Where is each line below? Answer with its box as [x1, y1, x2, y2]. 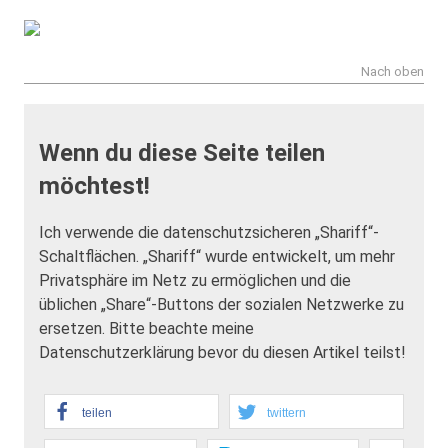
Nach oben [361, 63, 424, 79]
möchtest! [39, 171, 150, 200]
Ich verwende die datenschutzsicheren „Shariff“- [39, 222, 379, 242]
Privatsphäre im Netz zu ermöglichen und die [39, 270, 351, 290]
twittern [267, 405, 306, 420]
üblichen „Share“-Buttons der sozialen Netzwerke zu [39, 294, 404, 314]
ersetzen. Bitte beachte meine [39, 318, 254, 338]
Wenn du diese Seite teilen [39, 138, 325, 167]
